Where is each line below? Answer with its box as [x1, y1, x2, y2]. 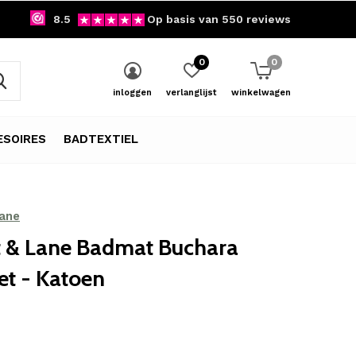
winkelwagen [231, 87, 291, 98]
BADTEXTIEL [64, 131, 138, 146]
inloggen [113, 87, 152, 98]
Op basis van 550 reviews [147, 13, 291, 25]
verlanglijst [166, 87, 217, 98]
